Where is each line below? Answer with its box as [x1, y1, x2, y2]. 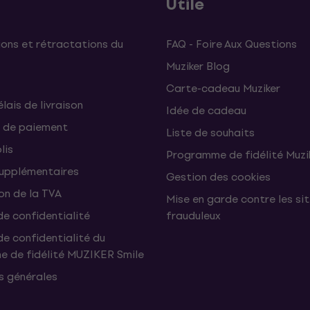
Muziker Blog [166, 57, 230, 75]
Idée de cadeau [166, 102, 246, 119]
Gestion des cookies [166, 168, 271, 185]
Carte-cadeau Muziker [166, 80, 280, 97]
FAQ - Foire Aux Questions [166, 35, 297, 53]
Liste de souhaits [166, 124, 255, 141]
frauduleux [166, 207, 221, 224]
